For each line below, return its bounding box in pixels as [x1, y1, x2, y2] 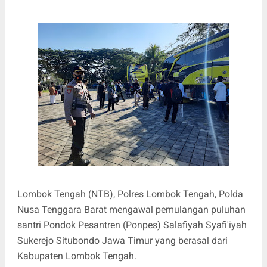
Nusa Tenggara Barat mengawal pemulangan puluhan [17, 203, 246, 215]
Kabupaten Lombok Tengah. [17, 250, 136, 262]
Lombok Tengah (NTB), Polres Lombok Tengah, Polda [17, 188, 243, 200]
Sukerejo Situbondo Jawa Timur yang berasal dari [17, 234, 228, 246]
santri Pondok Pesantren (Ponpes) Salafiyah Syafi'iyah [17, 219, 247, 231]
